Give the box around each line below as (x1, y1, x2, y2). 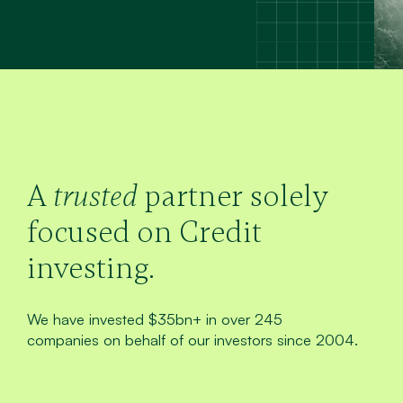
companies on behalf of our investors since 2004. (26, 329, 358, 349)
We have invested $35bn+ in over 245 (26, 309, 282, 328)
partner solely (137, 177, 328, 215)
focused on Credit (26, 213, 262, 251)
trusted (52, 177, 138, 215)
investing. (26, 249, 155, 287)
